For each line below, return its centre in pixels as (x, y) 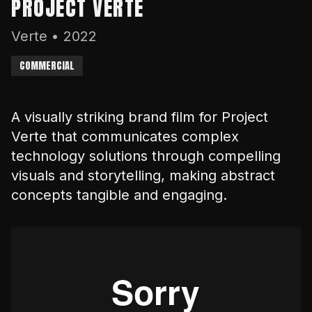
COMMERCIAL (47, 66)
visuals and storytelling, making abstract (143, 175)
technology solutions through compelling (146, 156)
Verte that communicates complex (125, 136)
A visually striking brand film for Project (140, 117)
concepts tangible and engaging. (119, 195)
